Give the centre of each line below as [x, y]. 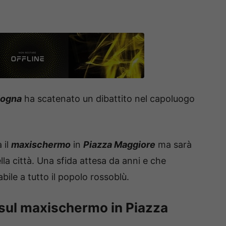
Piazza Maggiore [119, 145]
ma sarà [174, 145]
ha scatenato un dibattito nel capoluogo [108, 99]
